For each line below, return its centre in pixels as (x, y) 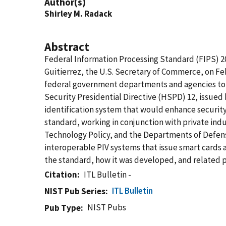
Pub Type (63, 208)
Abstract (67, 47)
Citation (61, 175)
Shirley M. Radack (78, 14)
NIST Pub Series (75, 191)
